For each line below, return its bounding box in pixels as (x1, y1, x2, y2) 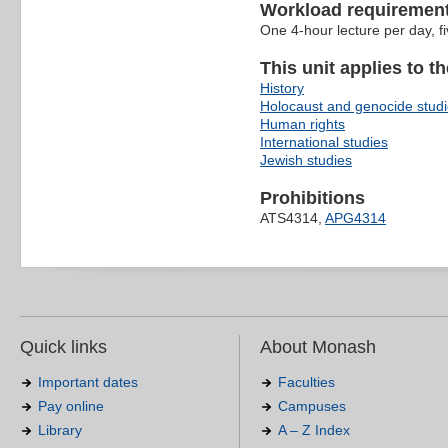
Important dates (38, 374, 138, 391)
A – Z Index (278, 422, 350, 439)
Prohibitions (260, 188, 365, 209)
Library (38, 422, 82, 439)
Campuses (278, 398, 346, 415)
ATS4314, (260, 210, 325, 227)
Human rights (260, 116, 345, 133)
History (260, 80, 304, 97)
